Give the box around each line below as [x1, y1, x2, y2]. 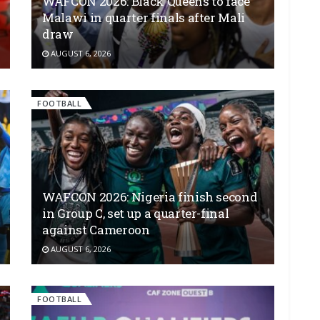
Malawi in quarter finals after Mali [42, 9, 246, 26]
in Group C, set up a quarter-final [42, 204, 229, 221]
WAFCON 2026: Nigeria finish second [42, 188, 258, 205]
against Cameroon [42, 221, 150, 238]
